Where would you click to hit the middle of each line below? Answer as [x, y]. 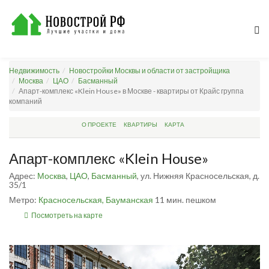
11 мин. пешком [186, 200]
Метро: [24, 200]
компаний [26, 101]
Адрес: [23, 176]
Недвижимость [34, 71]
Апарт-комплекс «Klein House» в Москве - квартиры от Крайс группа [131, 91]
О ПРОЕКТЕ [99, 124]
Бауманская [129, 200]
